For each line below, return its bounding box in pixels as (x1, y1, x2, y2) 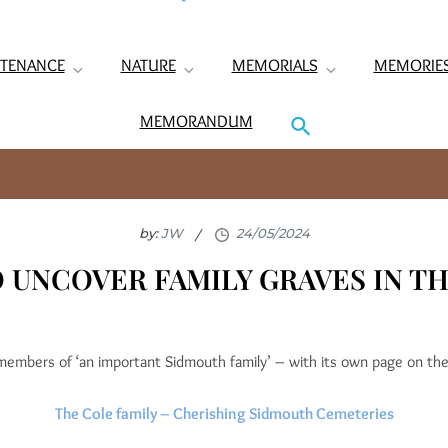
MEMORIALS (231, 55, 318, 76)
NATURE (120, 55, 176, 76)
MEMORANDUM (139, 111, 253, 132)
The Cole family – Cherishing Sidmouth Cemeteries (54, 404, 394, 424)
